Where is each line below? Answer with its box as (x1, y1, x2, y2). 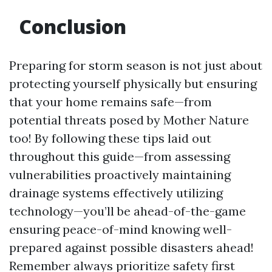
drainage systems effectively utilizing (9, 185, 223, 200)
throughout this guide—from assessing (9, 149, 230, 164)
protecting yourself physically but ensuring (9, 76, 257, 91)
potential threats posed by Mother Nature (9, 112, 249, 127)
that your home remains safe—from (9, 94, 212, 109)
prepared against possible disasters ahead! (9, 240, 254, 255)
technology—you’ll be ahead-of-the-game (9, 203, 246, 219)
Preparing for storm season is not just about (9, 58, 262, 73)
